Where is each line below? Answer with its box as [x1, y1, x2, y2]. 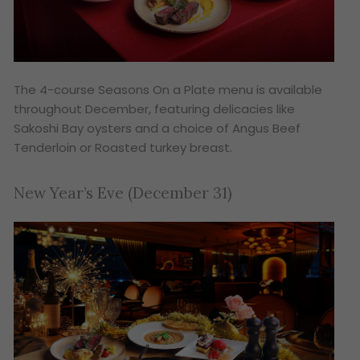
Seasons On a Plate [98, 80, 219, 98]
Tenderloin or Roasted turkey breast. [14, 138, 233, 156]
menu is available [219, 80, 323, 98]
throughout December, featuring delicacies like [14, 100, 296, 117]
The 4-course [14, 80, 99, 98]
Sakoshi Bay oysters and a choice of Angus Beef [14, 119, 301, 137]
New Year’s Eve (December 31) [14, 183, 233, 203]
